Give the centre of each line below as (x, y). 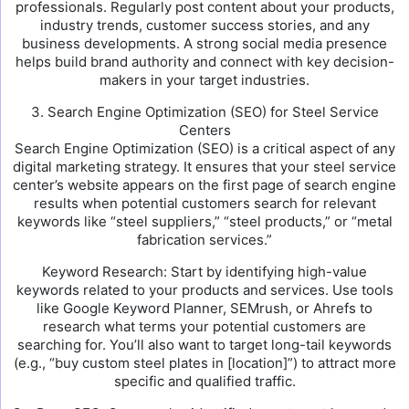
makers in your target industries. (204, 80)
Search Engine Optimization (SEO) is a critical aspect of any (204, 148)
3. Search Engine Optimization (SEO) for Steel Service (204, 112)
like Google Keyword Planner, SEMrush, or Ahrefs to (204, 308)
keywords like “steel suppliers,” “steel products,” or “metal (204, 221)
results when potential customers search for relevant (204, 203)
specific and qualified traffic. (204, 381)
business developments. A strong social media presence (204, 43)
